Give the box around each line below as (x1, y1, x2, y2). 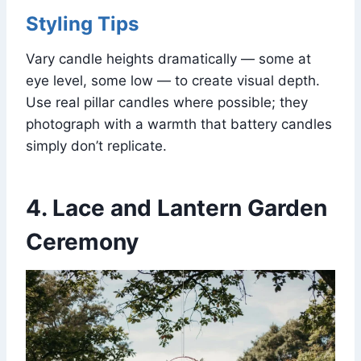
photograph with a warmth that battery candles (26, 116, 332, 133)
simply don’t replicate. (26, 138, 167, 155)
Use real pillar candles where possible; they (26, 94, 308, 111)
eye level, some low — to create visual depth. (26, 73, 320, 89)
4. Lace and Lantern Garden (26, 194, 327, 222)
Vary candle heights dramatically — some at (26, 51, 311, 68)
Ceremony (26, 228, 139, 256)
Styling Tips (26, 12, 139, 36)
